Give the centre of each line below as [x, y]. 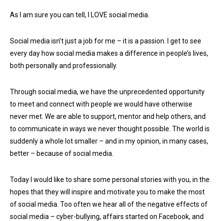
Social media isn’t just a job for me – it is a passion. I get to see [106, 41]
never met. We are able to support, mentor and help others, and [108, 117]
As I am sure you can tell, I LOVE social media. [80, 15]
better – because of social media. [62, 154]
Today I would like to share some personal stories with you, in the [110, 180]
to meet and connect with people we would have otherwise [101, 104]
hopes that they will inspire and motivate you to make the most [107, 192]
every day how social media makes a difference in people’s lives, [109, 54]
